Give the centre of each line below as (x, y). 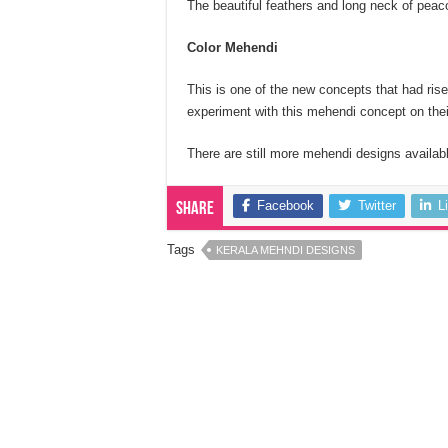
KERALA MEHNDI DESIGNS (285, 250)
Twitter (377, 205)
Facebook (285, 205)
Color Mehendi (232, 47)
